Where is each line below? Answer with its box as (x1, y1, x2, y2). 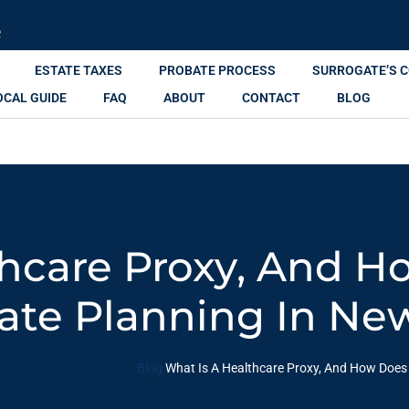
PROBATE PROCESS (158, 63, 276, 78)
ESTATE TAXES (34, 63, 122, 78)
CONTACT (242, 90, 300, 105)
